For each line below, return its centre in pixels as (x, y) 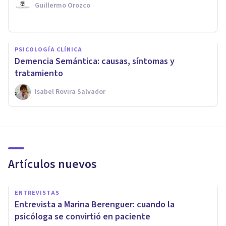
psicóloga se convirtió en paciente (82, 217)
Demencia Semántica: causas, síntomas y (95, 62)
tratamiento (39, 74)
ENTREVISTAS (37, 193)
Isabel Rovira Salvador (70, 92)
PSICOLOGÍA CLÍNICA (48, 50)
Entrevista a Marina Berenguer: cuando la (95, 205)
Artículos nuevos (52, 164)
